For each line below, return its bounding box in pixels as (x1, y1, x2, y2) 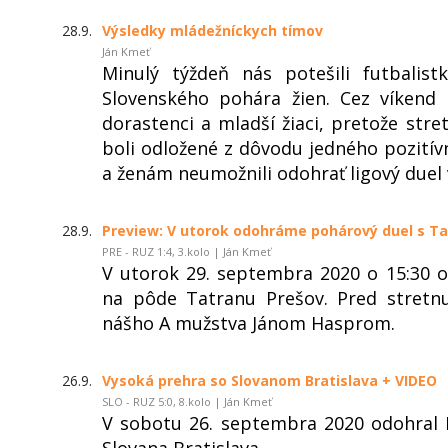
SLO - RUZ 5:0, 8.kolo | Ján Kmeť (102, 393, 272, 409)
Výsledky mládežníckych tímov (102, 20, 323, 40)
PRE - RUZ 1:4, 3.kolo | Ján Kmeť (102, 243, 271, 259)
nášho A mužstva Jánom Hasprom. (102, 310, 395, 335)
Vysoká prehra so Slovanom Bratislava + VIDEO (102, 370, 437, 390)
